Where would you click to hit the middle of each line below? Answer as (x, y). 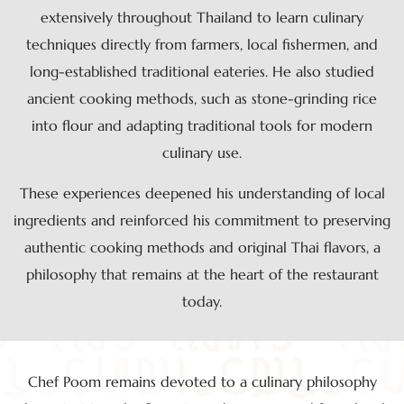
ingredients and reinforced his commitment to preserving (202, 220)
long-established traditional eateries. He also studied (202, 72)
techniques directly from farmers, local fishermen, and (202, 45)
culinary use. (202, 153)
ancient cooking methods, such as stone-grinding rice (202, 99)
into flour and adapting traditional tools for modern (202, 126)
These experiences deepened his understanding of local (202, 193)
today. (202, 301)
